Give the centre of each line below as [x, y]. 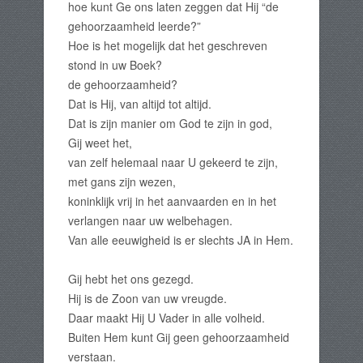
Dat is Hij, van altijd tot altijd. [140, 104]
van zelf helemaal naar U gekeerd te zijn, [173, 162]
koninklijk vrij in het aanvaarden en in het [172, 201]
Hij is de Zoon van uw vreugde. [147, 299]
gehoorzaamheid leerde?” [138, 26]
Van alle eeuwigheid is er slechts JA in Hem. [181, 240]
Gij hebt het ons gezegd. [131, 279]
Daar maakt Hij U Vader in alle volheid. [167, 318]
